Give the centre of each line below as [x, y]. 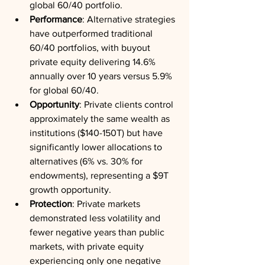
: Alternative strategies [130, 19]
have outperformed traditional [92, 33]
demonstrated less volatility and [96, 218]
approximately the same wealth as [101, 119]
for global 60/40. [64, 90]
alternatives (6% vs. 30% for [87, 161]
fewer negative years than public [98, 232]
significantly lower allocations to [97, 147]
